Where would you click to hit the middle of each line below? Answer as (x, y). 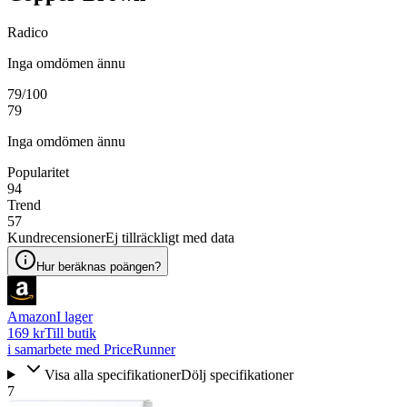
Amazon (32, 316)
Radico (28, 32)
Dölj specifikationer (237, 374)
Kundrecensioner (56, 237)
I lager (74, 316)
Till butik (70, 333)
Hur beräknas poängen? (99, 266)
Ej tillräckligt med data (170, 237)
